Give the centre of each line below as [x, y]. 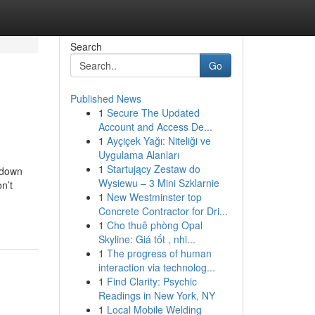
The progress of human [159, 253]
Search [86, 46]
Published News [105, 98]
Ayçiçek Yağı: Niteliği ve [159, 141]
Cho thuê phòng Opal [154, 225]
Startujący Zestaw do [153, 169]
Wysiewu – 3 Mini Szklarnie [159, 183]
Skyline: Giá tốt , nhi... [147, 239]
